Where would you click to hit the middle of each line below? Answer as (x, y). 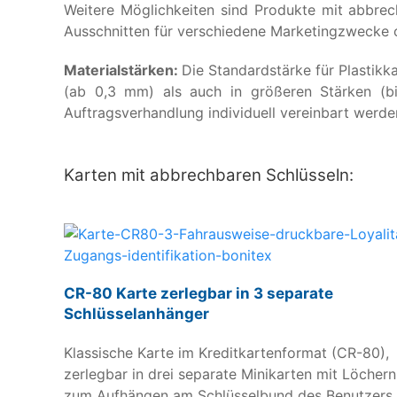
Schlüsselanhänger (136, 314)
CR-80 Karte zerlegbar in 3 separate (198, 294)
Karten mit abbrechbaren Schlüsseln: (209, 175)
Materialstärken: (123, 70)
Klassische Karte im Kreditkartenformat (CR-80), (226, 353)
